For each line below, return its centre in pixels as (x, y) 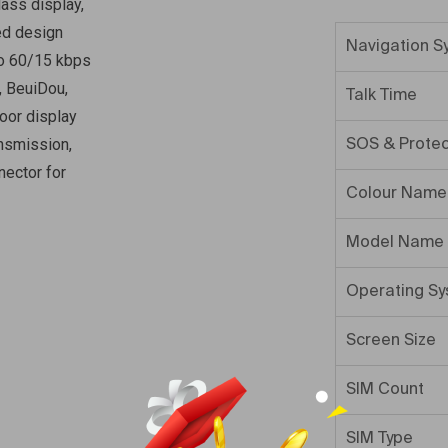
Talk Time (381, 96)
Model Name (395, 243)
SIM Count (385, 390)
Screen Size (391, 341)
